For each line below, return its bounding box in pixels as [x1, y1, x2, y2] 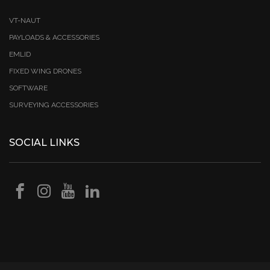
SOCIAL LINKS [9, 136, 80, 148]
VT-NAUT [9, 16, 40, 25]
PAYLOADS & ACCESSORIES [9, 33, 99, 42]
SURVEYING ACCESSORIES [9, 100, 98, 109]
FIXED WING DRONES [9, 66, 81, 75]
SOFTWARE [9, 83, 48, 92]
